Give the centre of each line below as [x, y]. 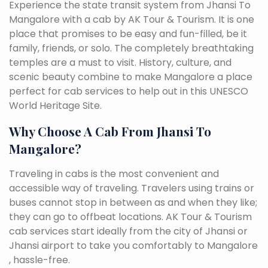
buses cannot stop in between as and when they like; [133, 202]
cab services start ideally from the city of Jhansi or [128, 231]
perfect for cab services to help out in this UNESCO [129, 91]
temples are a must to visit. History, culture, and [120, 62]
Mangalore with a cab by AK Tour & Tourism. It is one [132, 19]
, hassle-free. [39, 260]
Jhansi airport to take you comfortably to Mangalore [133, 245]
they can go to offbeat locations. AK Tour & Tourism [130, 217]
